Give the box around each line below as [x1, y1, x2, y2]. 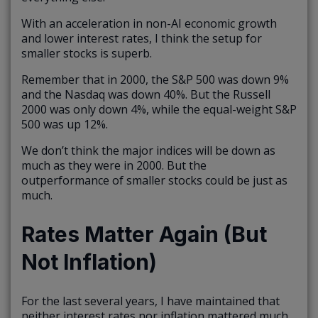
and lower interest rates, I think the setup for [21, 30, 262, 46]
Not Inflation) [21, 248, 157, 275]
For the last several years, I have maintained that [21, 292, 280, 309]
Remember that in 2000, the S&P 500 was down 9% [21, 71, 289, 87]
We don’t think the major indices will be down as [21, 142, 275, 158]
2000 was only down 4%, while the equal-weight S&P [21, 101, 297, 117]
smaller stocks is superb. [21, 45, 152, 61]
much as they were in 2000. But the [21, 157, 207, 173]
